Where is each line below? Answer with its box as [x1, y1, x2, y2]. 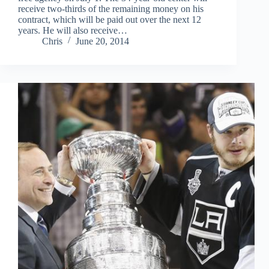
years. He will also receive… [18, 25, 127, 36]
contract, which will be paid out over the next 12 [18, 14, 201, 25]
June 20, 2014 [76, 36, 129, 47]
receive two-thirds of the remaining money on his [18, 4, 204, 14]
